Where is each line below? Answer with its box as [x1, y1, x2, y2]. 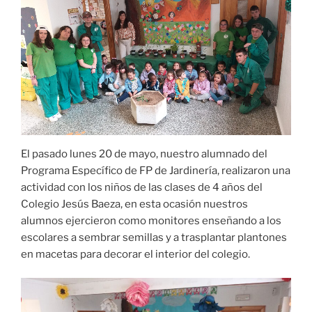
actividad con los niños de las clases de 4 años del [21, 180, 263, 194]
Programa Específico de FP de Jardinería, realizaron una [21, 164, 290, 177]
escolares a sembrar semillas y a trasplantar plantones [21, 231, 287, 244]
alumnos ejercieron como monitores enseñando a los [21, 214, 281, 227]
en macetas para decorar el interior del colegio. [21, 247, 250, 260]
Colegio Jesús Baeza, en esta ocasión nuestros [21, 197, 248, 210]
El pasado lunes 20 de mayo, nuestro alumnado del [21, 147, 267, 160]
